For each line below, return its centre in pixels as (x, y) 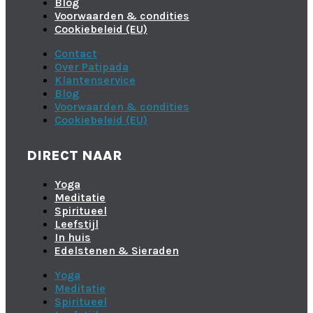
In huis (73, 237)
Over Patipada (92, 66)
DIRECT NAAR (74, 155)
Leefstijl (77, 224)
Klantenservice (95, 80)
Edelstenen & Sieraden (117, 250)
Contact (76, 53)
